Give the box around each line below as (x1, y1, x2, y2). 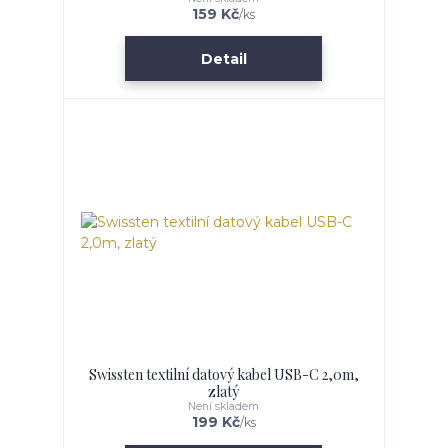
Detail (200, 49, 247, 68)
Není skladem (188, 400, 260, 414)
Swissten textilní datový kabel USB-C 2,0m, (88, 365, 359, 385)
